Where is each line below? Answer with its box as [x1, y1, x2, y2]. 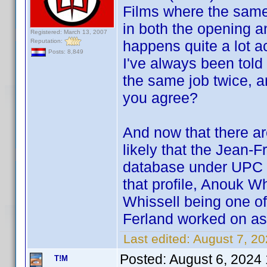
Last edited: [120, 232, 193, 246]
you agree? [123, 89, 198, 106]
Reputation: [30, 37, 64, 44]
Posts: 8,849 [46, 48, 83, 55]
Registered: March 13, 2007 [30, 29, 107, 35]
